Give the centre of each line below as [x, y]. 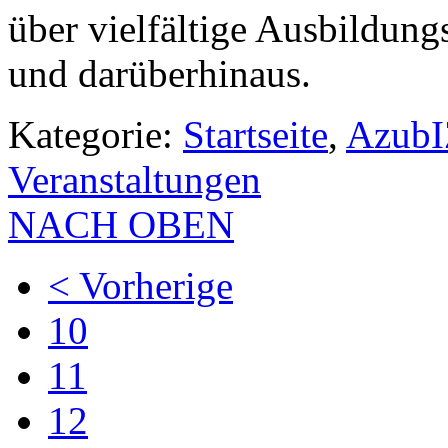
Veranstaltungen [134, 180]
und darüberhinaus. [159, 74]
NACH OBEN [121, 225]
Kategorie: [95, 135]
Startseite [255, 135]
